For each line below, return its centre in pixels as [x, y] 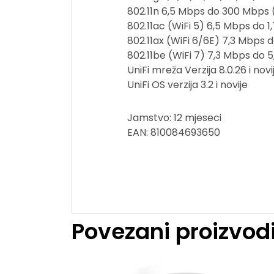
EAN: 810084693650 [174, 132]
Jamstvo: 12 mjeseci [174, 118]
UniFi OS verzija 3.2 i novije [187, 85]
